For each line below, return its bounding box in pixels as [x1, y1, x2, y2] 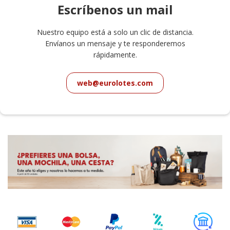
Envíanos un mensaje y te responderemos [45, 39, 185, 49]
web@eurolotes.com [77, 78, 153, 88]
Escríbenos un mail [57, 1, 173, 18]
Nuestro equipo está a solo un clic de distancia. [36, 27, 194, 37]
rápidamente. [93, 50, 137, 60]
